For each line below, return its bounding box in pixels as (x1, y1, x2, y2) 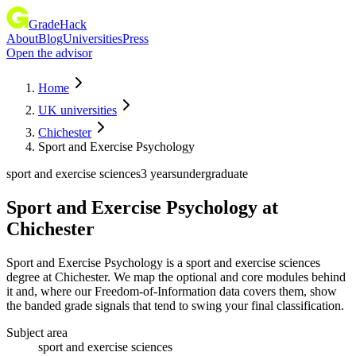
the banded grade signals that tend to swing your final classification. (6, 298, 344, 312)
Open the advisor (6, 46, 92, 60)
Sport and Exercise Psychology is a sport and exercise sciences (6, 255, 320, 269)
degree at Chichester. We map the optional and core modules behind (6, 269, 346, 284)
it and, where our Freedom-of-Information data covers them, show (6, 284, 337, 298)
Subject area (6, 325, 68, 339)
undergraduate (176, 167, 248, 180)
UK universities (38, 103, 117, 117)
